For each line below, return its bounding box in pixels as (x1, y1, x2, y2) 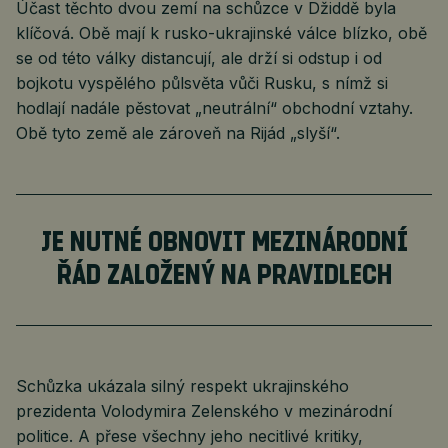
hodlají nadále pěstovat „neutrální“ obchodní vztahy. (16, 98, 413, 118)
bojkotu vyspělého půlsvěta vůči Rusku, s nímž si (16, 73, 388, 93)
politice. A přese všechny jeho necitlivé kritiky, (16, 426, 363, 446)
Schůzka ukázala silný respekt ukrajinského (16, 376, 349, 396)
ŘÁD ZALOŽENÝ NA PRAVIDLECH (56, 262, 392, 290)
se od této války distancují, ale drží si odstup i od (16, 48, 382, 68)
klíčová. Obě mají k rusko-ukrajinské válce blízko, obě (16, 23, 427, 43)
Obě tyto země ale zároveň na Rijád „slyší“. (16, 123, 340, 143)
